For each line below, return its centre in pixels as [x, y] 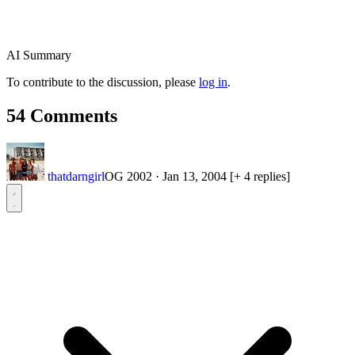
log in [213, 82]
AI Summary [39, 55]
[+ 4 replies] [260, 176]
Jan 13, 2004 [195, 176]
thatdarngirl [76, 176]
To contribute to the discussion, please [103, 82]
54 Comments [62, 115]
